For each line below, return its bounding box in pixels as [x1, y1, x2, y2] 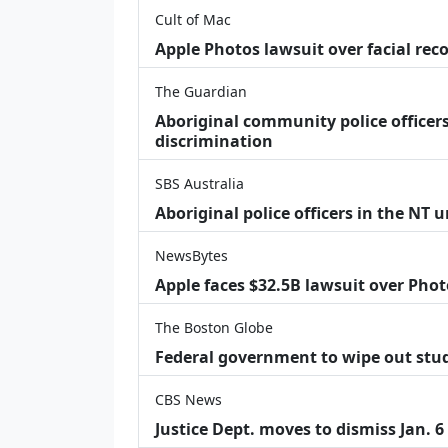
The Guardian [155, 81, 247, 101]
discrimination [155, 129, 273, 152]
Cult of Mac [155, 9, 231, 29]
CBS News [155, 389, 222, 409]
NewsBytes [155, 245, 228, 265]
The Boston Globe [155, 317, 273, 337]
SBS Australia [155, 173, 244, 193]
